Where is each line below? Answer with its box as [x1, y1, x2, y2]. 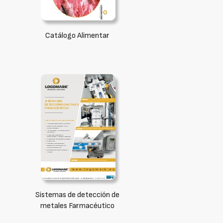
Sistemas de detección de [35, 190, 119, 200]
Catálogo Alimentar [45, 31, 110, 40]
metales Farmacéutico [40, 201, 114, 211]
